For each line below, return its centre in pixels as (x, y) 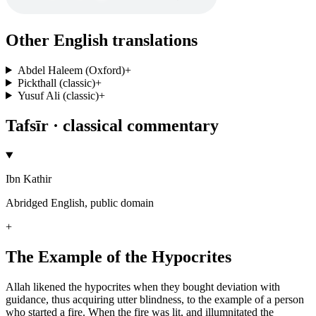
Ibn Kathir (29, 179)
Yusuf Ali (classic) (58, 95)
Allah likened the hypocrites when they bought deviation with (143, 287)
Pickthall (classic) (56, 83)
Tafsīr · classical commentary (112, 125)
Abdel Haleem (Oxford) (71, 70)
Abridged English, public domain (80, 203)
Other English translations (102, 40)
